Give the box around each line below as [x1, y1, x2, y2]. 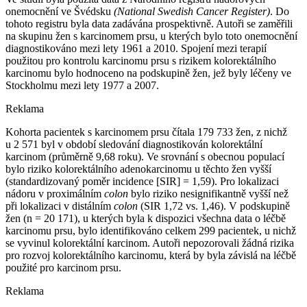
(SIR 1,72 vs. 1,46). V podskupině [138, 199, 290, 212]
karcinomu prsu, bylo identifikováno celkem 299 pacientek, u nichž [5, 224, 296, 236]
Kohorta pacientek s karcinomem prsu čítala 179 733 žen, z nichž [5, 125, 287, 138]
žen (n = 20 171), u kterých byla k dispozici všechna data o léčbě [5, 212, 286, 224]
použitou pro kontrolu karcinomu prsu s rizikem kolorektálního [5, 54, 276, 66]
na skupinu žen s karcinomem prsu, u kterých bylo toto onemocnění [5, 29, 297, 42]
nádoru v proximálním [5, 187, 104, 199]
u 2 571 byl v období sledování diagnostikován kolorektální [5, 138, 262, 150]
